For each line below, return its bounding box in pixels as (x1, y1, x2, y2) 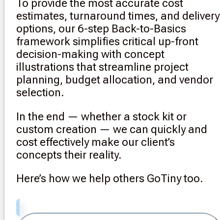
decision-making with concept (16, 48, 165, 61)
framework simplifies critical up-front (16, 35, 198, 48)
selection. (16, 86, 64, 99)
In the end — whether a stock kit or (16, 110, 187, 123)
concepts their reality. (16, 148, 122, 161)
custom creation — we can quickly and (16, 122, 207, 136)
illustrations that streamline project (16, 60, 189, 74)
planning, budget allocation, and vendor (16, 73, 213, 86)
